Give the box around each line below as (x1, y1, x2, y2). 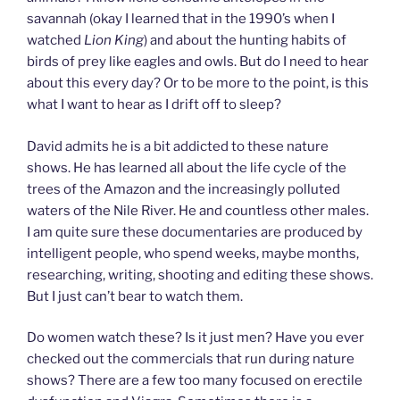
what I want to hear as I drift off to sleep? (27, 96, 281, 113)
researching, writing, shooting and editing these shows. (27, 266, 373, 283)
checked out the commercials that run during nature (27, 351, 354, 368)
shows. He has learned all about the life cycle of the (27, 159, 346, 176)
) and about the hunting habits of (144, 32, 346, 49)
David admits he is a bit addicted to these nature (27, 137, 329, 154)
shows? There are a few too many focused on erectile (27, 372, 362, 389)
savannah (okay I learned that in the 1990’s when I (27, 11, 335, 28)
